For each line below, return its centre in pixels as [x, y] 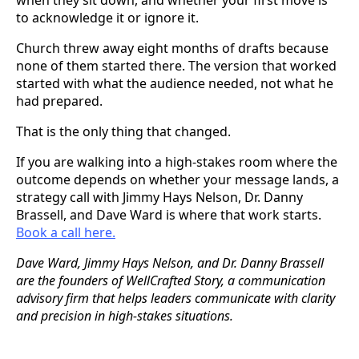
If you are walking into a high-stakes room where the [177, 161]
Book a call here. [66, 232]
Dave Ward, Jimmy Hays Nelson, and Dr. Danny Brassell [170, 262]
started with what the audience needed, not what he [175, 83]
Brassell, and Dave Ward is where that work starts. [169, 214]
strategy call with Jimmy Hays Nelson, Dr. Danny [159, 197]
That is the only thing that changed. [123, 131]
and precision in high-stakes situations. [125, 315]
